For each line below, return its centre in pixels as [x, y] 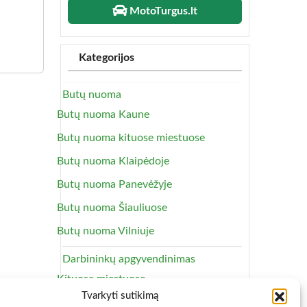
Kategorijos [107, 58]
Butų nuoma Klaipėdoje [113, 161]
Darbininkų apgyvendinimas [129, 259]
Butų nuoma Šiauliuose [112, 208]
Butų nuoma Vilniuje [106, 231]
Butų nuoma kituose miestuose [131, 138]
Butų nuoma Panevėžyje [114, 185]
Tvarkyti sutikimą [120, 296]
